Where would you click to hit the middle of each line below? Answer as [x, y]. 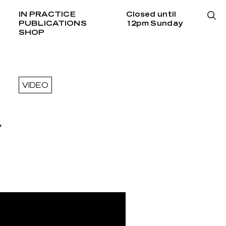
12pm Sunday [155, 24]
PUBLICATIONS [52, 24]
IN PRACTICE [47, 15]
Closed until [151, 15]
